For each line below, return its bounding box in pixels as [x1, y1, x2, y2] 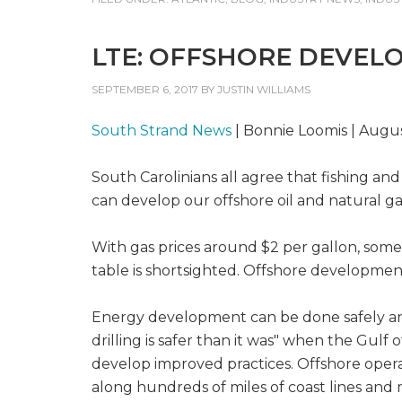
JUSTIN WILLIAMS [217, 83, 310, 96]
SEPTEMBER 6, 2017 [92, 83, 198, 96]
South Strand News [92, 122, 232, 139]
